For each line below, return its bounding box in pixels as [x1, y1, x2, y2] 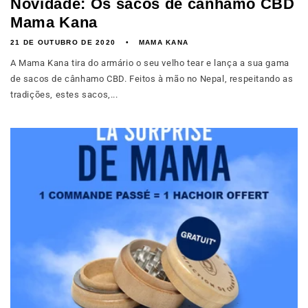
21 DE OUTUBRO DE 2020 [10, 38, 116, 46]
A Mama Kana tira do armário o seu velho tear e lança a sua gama [10, 58, 289, 68]
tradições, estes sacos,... [10, 89, 118, 100]
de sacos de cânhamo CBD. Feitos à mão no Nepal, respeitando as [10, 74, 294, 84]
